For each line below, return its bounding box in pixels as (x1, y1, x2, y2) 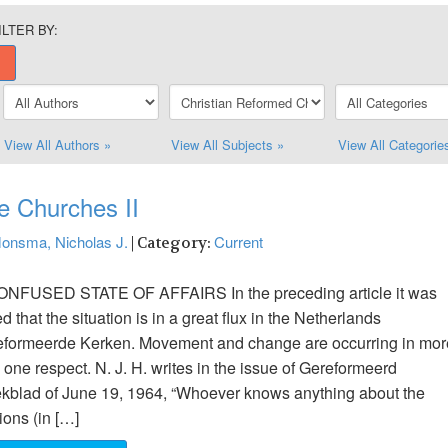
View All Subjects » (170, 135, 284, 154)
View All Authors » (3, 135, 111, 154)
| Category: (128, 233, 214, 253)
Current (214, 231, 263, 252)
